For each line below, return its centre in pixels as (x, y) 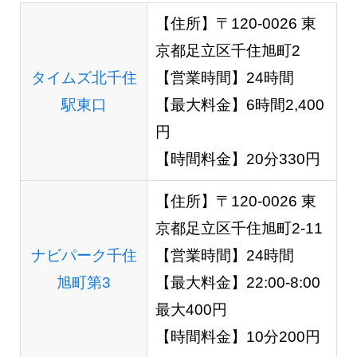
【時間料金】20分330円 (237, 159)
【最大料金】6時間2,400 (239, 105)
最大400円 (191, 310)
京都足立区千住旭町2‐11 (239, 229)
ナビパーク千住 (84, 256)
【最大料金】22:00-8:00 (237, 283)
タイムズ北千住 (84, 78)
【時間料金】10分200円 (237, 337)
